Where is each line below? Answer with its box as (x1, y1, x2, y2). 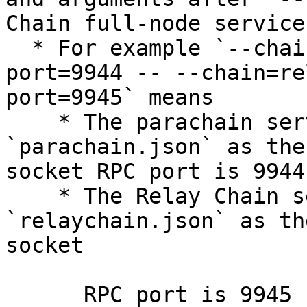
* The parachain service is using (5, 110, 58, 134)
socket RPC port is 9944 (5, 159, 305, 184)
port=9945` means (5, 85, 214, 110)
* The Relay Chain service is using (5, 184, 58, 208)
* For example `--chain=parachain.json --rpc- (5, 36, 32, 60)
